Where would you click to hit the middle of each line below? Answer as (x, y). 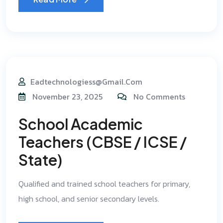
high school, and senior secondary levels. (89, 199)
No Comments (159, 97)
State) (40, 160)
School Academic (81, 124)
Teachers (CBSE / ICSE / (103, 142)
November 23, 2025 (66, 97)
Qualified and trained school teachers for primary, (104, 184)
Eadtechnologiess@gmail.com (86, 82)
